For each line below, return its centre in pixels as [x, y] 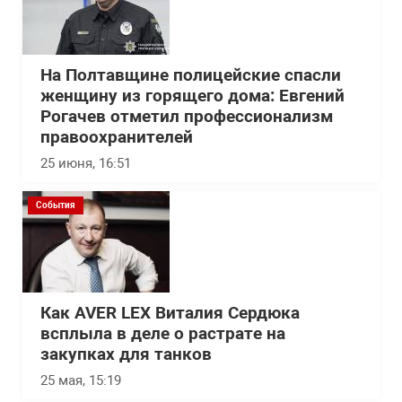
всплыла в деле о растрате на [163, 334]
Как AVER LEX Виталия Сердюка [170, 314]
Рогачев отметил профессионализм [187, 117]
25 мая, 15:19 [81, 381]
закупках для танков [126, 355]
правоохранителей [117, 138]
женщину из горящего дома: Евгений [192, 96]
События [56, 205]
